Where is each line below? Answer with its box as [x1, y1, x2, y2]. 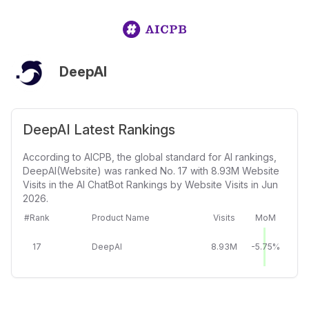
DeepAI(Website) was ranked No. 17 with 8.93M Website [23, 165, 279, 177]
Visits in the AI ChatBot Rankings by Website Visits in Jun [23, 179, 278, 190]
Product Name [92, 212, 150, 223]
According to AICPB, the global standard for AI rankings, [23, 151, 277, 163]
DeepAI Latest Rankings [23, 121, 175, 138]
